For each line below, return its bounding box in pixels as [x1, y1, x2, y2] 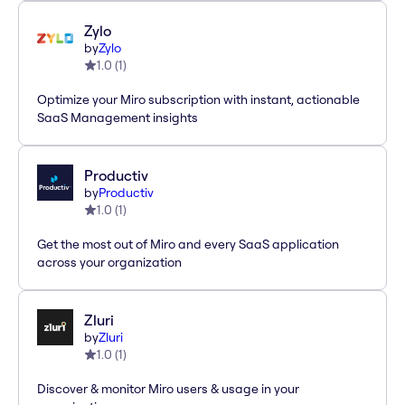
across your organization [37, 254, 182, 271]
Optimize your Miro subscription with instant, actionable [37, 91, 360, 108]
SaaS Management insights [37, 109, 198, 127]
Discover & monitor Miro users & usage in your [37, 381, 299, 398]
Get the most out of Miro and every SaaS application [37, 236, 339, 253]
